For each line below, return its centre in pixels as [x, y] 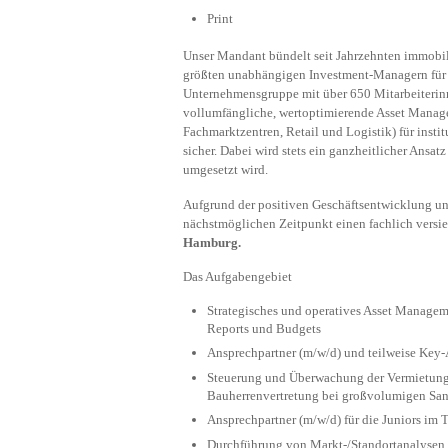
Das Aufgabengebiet [237, 277]
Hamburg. [212, 242]
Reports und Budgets [264, 328]
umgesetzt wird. [225, 170]
